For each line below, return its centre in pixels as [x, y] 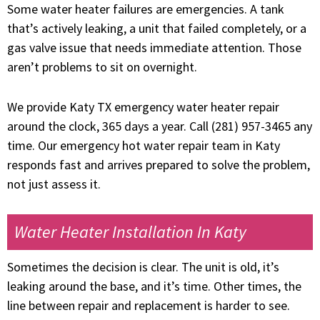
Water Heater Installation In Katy [130, 231]
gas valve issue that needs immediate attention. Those [154, 48]
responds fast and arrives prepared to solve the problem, [159, 165]
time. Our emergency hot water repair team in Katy [144, 146]
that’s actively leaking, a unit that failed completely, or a [157, 29]
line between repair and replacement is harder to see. [149, 305]
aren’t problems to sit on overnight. [102, 67]
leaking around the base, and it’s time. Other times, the [154, 286]
